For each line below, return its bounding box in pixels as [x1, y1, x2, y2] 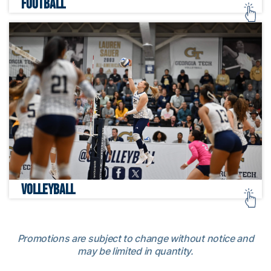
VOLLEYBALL [21, 181, 75, 198]
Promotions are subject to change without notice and [17, 232, 254, 244]
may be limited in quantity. [77, 245, 194, 257]
